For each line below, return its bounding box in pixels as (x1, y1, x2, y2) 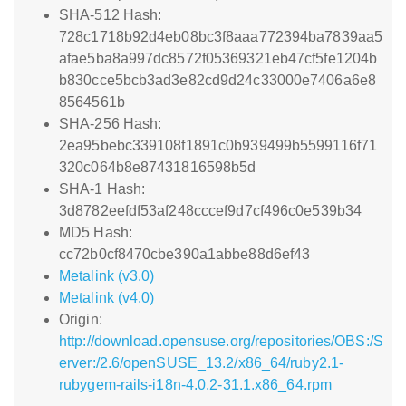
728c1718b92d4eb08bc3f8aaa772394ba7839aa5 (59, 29, 383, 44)
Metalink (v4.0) (59, 290, 155, 305)
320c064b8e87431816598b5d (59, 159, 256, 175)
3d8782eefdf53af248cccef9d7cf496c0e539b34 (59, 203, 362, 218)
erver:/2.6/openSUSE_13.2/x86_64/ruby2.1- (59, 355, 344, 371)
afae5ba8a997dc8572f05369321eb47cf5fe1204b (59, 51, 378, 66)
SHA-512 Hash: (59, 7, 162, 23)
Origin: (59, 312, 102, 327)
